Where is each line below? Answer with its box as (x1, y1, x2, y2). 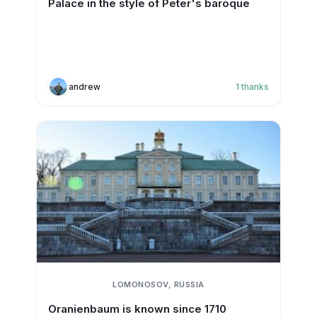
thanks (241, 81, 270, 92)
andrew (68, 81, 100, 92)
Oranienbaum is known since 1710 (47, 302, 226, 316)
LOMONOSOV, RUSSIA (113, 279, 204, 289)
